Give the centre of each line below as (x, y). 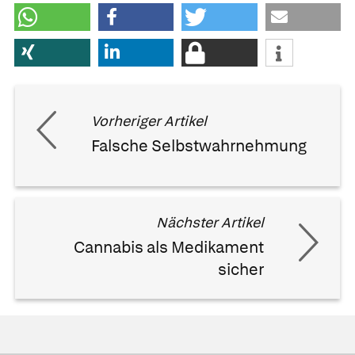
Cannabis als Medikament (169, 248)
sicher (241, 270)
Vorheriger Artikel (149, 121)
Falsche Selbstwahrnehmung (199, 146)
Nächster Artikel (210, 223)
